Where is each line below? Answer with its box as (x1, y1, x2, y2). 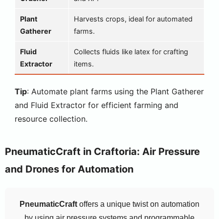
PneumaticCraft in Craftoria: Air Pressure (5, 146, 200, 157)
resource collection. (15, 114, 88, 124)
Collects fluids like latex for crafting (74, 47, 188, 56)
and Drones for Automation (5, 163, 133, 175)
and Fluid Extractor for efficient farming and (15, 100, 178, 110)
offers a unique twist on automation (77, 200, 199, 208)
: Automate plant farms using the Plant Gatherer (27, 87, 204, 96)
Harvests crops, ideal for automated (74, 15, 193, 23)
